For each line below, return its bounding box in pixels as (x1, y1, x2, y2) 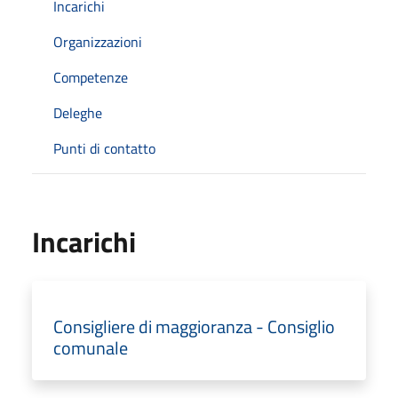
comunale (53, 333, 128, 362)
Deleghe (53, 101, 102, 123)
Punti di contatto (53, 137, 155, 159)
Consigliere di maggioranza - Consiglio (53, 312, 335, 340)
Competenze (53, 66, 128, 88)
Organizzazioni (53, 30, 142, 52)
